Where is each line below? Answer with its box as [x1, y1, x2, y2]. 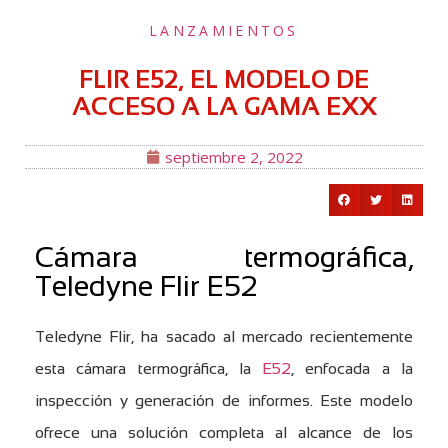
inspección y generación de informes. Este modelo [35, 391, 413, 409]
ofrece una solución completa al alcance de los [35, 423, 413, 441]
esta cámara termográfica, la [35, 359, 263, 377]
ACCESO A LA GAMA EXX [71, 92, 377, 120]
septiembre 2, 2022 [164, 147, 303, 167]
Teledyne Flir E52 [35, 269, 257, 302]
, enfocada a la [291, 359, 414, 377]
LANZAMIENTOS [149, 21, 299, 40]
